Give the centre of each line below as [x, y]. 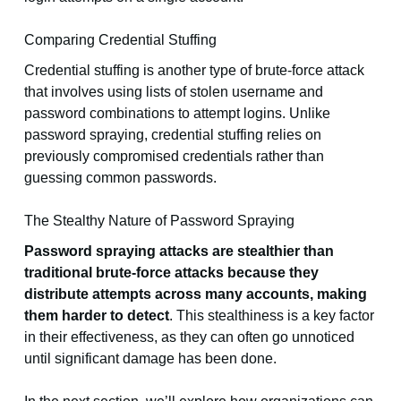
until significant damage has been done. [150, 359]
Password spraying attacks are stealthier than [179, 252]
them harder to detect [96, 316]
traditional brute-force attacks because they [171, 273]
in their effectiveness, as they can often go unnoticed [189, 337]
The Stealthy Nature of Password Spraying [159, 221]
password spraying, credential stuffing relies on [172, 135]
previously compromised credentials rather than [174, 157]
